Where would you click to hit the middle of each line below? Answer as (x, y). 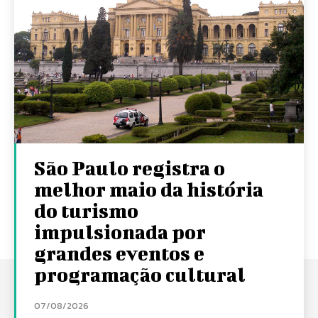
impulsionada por (120, 232)
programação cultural (140, 274)
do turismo (86, 210)
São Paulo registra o (130, 168)
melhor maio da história (149, 189)
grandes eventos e (119, 253)
